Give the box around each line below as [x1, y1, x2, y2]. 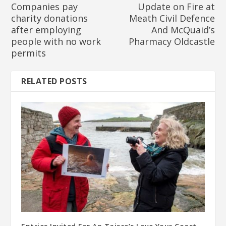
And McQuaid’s [151, 24, 215, 36]
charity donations [11, 12, 88, 25]
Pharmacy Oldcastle [128, 35, 215, 48]
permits [11, 47, 46, 60]
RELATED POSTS [21, 76, 87, 87]
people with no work [11, 35, 101, 48]
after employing [11, 24, 82, 36]
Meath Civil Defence [129, 12, 215, 25]
